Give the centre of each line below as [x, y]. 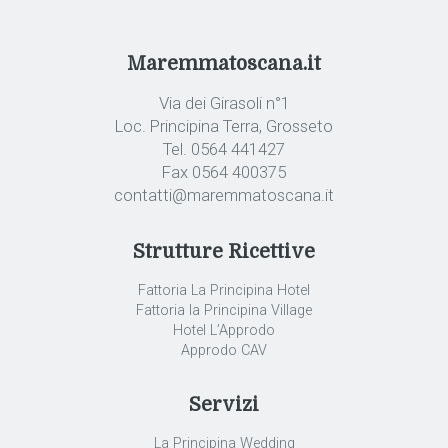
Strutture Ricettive [224, 252]
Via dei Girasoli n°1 [224, 103]
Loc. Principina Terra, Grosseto [224, 126]
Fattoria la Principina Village [224, 310]
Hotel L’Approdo [224, 330]
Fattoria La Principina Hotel [224, 290]
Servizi [224, 405]
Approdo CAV [224, 350]
